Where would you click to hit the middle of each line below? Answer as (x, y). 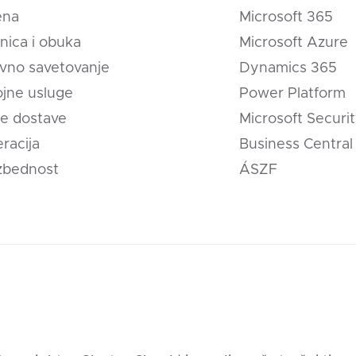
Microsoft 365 (286, 17)
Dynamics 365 (288, 68)
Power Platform (292, 93)
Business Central (296, 144)
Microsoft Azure (293, 43)
